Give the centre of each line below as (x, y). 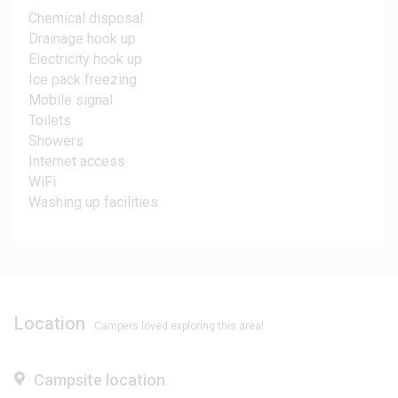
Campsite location (99, 380)
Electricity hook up (85, 60)
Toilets (50, 121)
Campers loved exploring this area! (179, 326)
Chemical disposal (86, 19)
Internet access (77, 162)
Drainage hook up (82, 39)
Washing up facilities (93, 203)
